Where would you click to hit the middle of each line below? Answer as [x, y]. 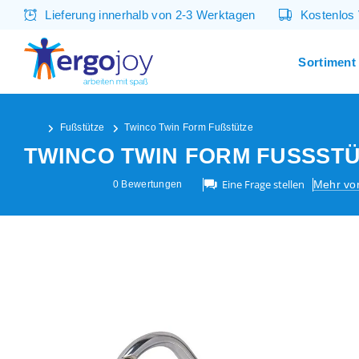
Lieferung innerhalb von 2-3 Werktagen [150, 15]
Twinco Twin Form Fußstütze [189, 127]
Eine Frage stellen [263, 184]
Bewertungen [151, 184]
